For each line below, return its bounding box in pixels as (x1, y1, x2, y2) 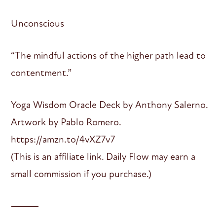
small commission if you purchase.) (11, 167, 152, 180)
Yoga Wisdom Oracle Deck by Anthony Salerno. (11, 98, 208, 111)
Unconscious (11, 17, 65, 30)
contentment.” (11, 66, 72, 79)
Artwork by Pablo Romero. (11, 115, 122, 128)
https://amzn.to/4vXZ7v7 (11, 133, 115, 146)
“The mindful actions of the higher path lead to (11, 49, 206, 62)
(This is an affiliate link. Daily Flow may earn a (11, 150, 196, 163)
